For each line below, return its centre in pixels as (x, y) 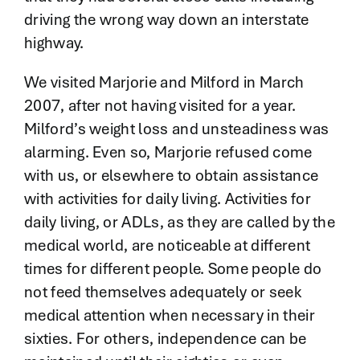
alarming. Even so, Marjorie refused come (168, 152)
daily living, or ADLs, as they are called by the (180, 222)
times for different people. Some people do (173, 269)
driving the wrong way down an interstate (166, 20)
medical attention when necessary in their (169, 315)
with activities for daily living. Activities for (168, 199)
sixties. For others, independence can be (165, 339)
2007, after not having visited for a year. (160, 106)
